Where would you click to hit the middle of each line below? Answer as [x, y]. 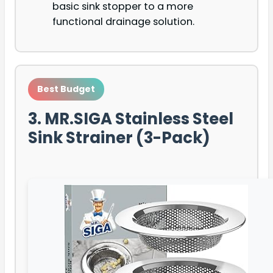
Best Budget [66, 89]
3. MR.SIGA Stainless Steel [131, 119]
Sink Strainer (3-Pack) [119, 138]
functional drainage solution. [123, 21]
